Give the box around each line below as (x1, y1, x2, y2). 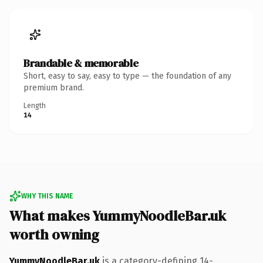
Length (23, 101, 46, 110)
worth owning (9, 224, 99, 244)
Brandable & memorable (23, 55, 139, 70)
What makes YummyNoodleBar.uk (9, 205, 226, 225)
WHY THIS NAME (21, 191, 73, 200)
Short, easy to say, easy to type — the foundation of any (23, 70, 231, 81)
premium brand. (23, 82, 84, 93)
